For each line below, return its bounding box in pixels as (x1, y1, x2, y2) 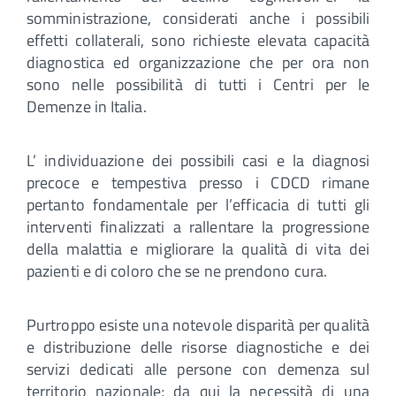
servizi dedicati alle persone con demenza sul (27, 356, 369, 381)
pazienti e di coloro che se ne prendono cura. (27, 258, 328, 283)
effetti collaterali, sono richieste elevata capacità (27, 27, 369, 52)
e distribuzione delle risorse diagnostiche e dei (27, 334, 369, 359)
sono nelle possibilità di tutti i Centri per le (27, 72, 369, 96)
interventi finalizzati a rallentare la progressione (27, 214, 369, 239)
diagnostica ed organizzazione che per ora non (27, 49, 369, 74)
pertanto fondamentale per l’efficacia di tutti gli (27, 192, 369, 217)
